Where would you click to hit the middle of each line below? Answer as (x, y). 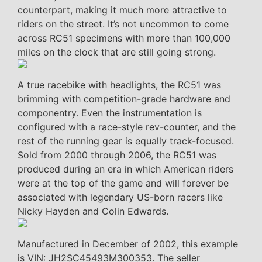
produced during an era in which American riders (125, 169)
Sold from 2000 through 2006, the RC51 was (117, 155)
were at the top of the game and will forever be (123, 183)
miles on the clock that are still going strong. (117, 52)
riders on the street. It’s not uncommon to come (123, 24)
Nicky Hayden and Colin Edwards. (93, 211)
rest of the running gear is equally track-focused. (126, 141)
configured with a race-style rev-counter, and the (127, 127)
